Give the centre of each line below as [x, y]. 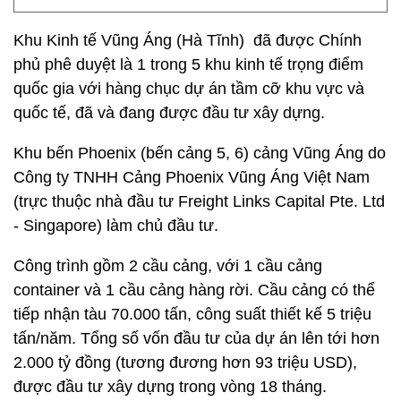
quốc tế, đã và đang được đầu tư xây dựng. [169, 113]
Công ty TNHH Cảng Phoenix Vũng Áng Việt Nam [192, 177]
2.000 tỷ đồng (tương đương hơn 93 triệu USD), [185, 363]
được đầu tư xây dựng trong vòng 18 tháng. [170, 387]
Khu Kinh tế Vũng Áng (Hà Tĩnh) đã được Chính [188, 40]
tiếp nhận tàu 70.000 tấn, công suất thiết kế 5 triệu [192, 314]
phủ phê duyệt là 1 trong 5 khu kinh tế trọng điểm [188, 64]
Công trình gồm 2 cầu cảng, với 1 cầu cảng [168, 266]
